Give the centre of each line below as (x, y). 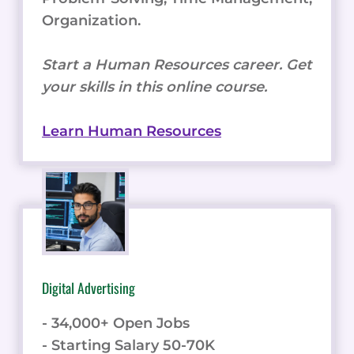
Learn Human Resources (132, 131)
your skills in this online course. (154, 87)
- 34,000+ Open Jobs (116, 323)
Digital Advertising (88, 287)
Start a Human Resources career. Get (177, 64)
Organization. (91, 20)
